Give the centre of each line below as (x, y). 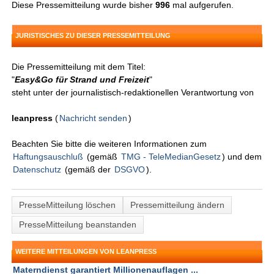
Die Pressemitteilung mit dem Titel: (79, 67)
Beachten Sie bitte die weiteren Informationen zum (109, 144)
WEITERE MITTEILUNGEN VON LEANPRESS (86, 252)
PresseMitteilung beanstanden (78, 225)
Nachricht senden (94, 118)
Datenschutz (37, 170)
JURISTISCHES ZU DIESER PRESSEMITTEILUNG (93, 36)
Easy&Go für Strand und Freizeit (82, 80)
